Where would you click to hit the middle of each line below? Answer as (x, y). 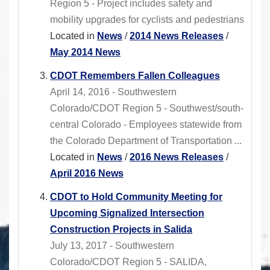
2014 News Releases (177, 36)
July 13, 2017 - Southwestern (112, 246)
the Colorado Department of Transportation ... (146, 141)
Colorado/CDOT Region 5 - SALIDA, (128, 262)
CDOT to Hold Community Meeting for (136, 197)
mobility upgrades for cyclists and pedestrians (147, 20)
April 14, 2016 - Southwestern (113, 92)
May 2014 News (85, 52)
